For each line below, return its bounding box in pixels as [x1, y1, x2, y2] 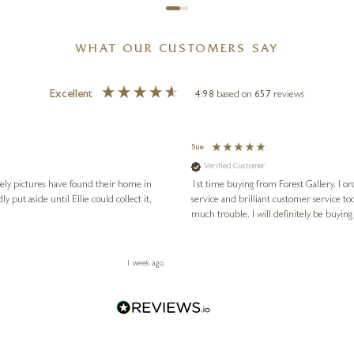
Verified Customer [204, 162, 266, 171]
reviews [273, 90, 305, 101]
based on [217, 90, 255, 101]
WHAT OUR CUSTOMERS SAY [75, 44, 279, 57]
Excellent [49, 89, 92, 102]
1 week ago [126, 260, 164, 269]
